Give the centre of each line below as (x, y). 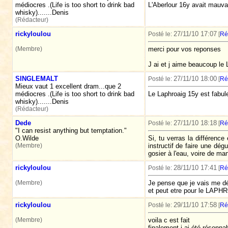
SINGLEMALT (36, 79)
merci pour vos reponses (184, 49)
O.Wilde (27, 138)
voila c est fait (169, 220)
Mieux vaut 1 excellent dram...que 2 (68, 86)
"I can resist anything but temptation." (71, 131)
